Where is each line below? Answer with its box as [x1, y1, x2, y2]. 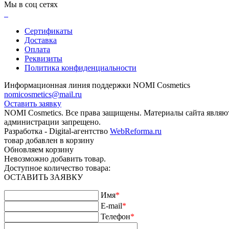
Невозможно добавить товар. [4, 154, 106, 163]
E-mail [101, 201, 122, 210]
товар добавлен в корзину [4, 135, 94, 145]
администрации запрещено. [4, 117, 101, 126]
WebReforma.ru [110, 126, 162, 135]
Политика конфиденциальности [25, 63, 136, 72]
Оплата [25, 44, 50, 54]
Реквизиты [25, 54, 62, 63]
